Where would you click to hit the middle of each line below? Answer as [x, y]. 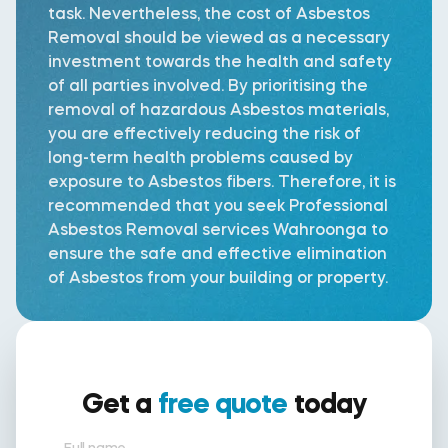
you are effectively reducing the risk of [204, 133]
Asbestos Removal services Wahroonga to [218, 229]
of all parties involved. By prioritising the [208, 85]
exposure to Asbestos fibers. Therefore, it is [222, 181]
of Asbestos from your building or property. [218, 277]
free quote [222, 403]
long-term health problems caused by [200, 157]
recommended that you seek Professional [218, 205]
